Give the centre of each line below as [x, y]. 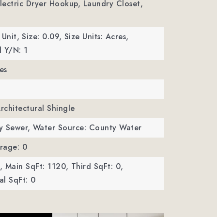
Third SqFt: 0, [97, 166]
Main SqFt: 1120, [37, 166]
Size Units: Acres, [96, 37]
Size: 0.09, [42, 37]
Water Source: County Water [87, 128]
